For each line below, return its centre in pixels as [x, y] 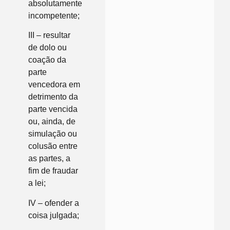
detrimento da [53, 97]
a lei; [37, 183]
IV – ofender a [54, 203]
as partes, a [49, 159]
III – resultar [49, 35]
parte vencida [53, 109]
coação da [47, 60]
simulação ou [53, 134]
